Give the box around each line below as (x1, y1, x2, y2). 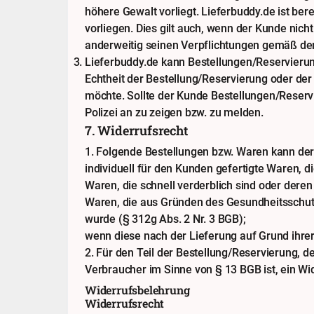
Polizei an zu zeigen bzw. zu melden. (85, 104, 264, 121)
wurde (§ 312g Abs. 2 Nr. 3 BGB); (85, 211, 246, 227)
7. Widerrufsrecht (85, 122, 188, 139)
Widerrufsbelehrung (85, 282, 190, 298)
